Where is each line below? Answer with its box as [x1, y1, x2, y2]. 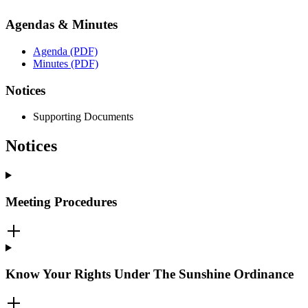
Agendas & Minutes [5, 17, 118, 32]
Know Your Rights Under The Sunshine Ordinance [5, 267, 294, 282]
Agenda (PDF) [33, 45, 98, 58]
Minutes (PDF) [33, 58, 98, 70]
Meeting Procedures [5, 195, 117, 209]
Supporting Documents [33, 111, 133, 123]
